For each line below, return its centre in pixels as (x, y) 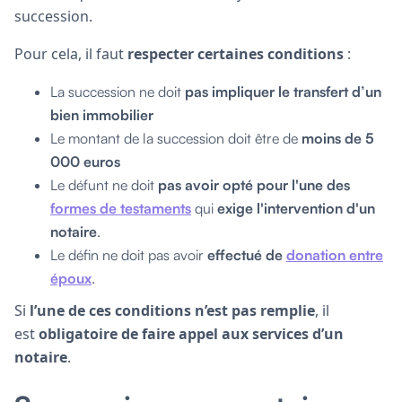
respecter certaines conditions (236, 53)
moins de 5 (338, 138)
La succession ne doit (118, 91)
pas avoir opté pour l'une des (254, 184)
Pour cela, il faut (71, 53)
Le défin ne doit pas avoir (129, 254)
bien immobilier (102, 114)
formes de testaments (121, 208)
